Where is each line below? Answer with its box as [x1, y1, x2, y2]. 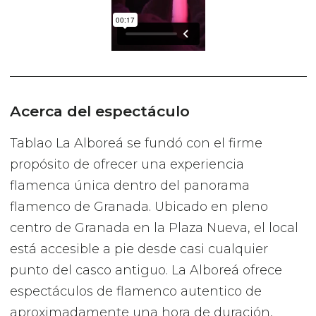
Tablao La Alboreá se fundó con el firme [9, 135, 262, 151]
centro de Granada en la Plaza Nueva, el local [9, 219, 298, 236]
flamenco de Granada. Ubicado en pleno [9, 198, 268, 214]
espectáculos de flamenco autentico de [9, 283, 262, 299]
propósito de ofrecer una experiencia [9, 156, 244, 172]
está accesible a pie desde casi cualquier [9, 241, 268, 257]
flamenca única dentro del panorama [9, 177, 250, 193]
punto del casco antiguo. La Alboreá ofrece [9, 262, 282, 278]
